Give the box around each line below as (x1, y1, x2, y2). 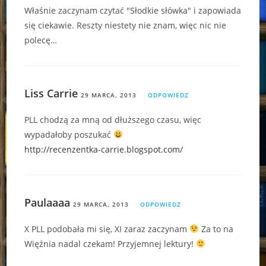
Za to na (199, 223, 234, 235)
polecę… (24, 34, 58, 46)
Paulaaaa (24, 195, 71, 210)
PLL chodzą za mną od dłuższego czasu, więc (24, 113, 202, 125)
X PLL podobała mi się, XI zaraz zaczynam (24, 223, 190, 235)
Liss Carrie (24, 85, 78, 100)
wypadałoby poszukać (24, 128, 114, 140)
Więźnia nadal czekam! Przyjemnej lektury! (24, 237, 197, 249)
